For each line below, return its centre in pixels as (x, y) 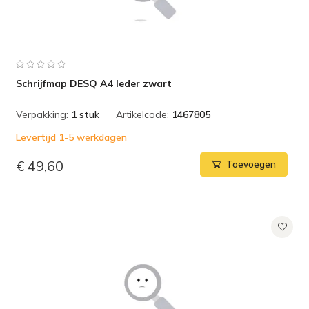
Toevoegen (251, 165)
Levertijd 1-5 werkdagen (71, 137)
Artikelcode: (142, 114)
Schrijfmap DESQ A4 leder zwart (94, 83)
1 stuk (85, 114)
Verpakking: (42, 114)
